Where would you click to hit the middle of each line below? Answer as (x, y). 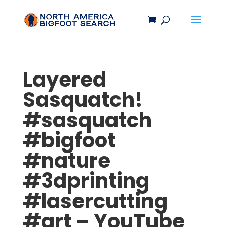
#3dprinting (86, 181)
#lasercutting (95, 201)
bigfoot (78, 140)
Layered (64, 80)
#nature (66, 161)
